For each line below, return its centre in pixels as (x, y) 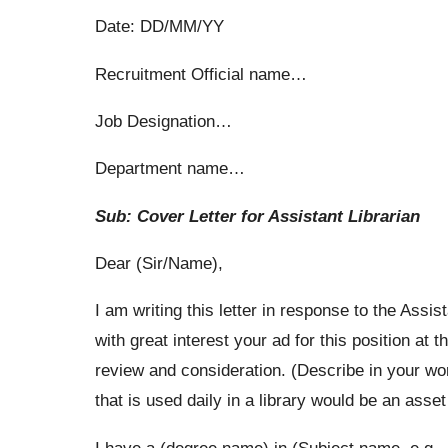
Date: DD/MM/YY (159, 26)
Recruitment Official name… (200, 73)
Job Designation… (163, 120)
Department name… (169, 168)
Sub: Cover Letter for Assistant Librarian (257, 215)
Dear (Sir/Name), (158, 262)
